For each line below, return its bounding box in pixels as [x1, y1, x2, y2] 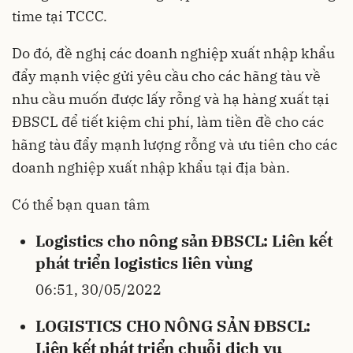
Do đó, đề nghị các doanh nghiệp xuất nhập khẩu [12, 44, 335, 62]
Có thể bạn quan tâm [12, 195, 150, 214]
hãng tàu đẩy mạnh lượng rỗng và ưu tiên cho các [12, 136, 337, 154]
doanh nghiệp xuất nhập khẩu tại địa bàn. [12, 158, 290, 176]
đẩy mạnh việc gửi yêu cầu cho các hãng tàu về [12, 67, 321, 85]
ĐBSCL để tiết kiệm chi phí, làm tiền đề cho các [12, 113, 324, 131]
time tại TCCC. [12, 7, 107, 25]
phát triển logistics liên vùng [35, 252, 254, 273]
